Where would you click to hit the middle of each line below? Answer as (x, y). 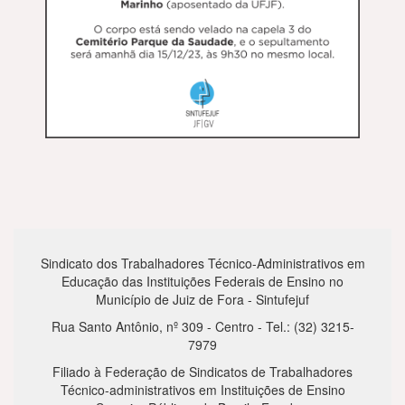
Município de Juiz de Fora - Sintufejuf (202, 300)
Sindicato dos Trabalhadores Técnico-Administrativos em (202, 264)
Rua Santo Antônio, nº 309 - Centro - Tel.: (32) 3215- (202, 327)
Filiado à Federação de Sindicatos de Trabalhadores (202, 372)
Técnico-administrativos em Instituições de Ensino (202, 390)
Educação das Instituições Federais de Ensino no (202, 282)
